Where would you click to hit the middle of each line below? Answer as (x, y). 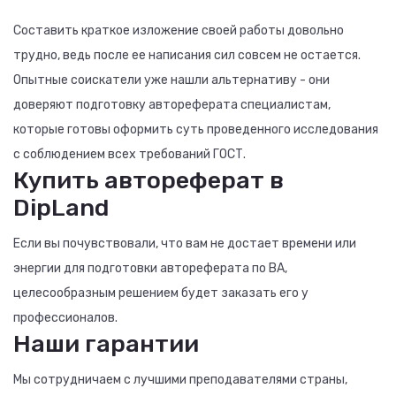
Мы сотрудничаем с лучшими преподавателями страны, (180, 380)
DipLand (61, 208)
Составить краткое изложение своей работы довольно (179, 30)
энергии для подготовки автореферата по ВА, (150, 268)
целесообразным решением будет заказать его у (161, 293)
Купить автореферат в (148, 180)
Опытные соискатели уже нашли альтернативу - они (171, 80)
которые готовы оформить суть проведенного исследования (196, 129)
